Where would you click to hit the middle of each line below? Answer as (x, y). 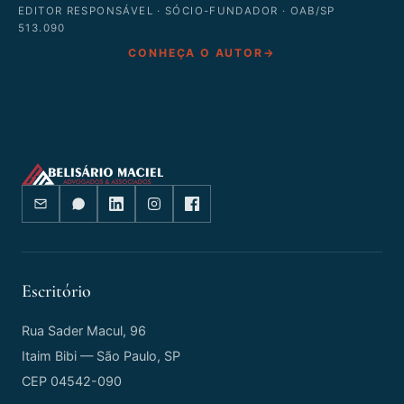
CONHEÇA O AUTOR (196, 53)
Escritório (56, 292)
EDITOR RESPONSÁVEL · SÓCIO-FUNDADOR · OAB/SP (177, 11)
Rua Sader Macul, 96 (84, 331)
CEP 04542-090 (72, 381)
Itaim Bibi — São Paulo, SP (101, 356)
